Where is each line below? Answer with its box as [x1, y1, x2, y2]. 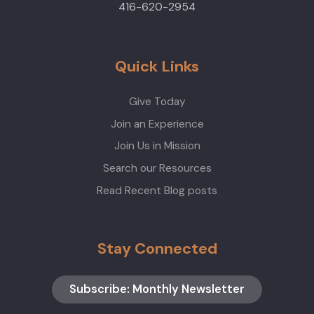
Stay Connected [97, 238, 217, 259]
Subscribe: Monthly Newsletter [69, 281, 245, 296]
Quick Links [115, 56, 199, 76]
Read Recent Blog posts [97, 183, 217, 198]
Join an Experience [110, 116, 204, 131]
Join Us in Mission [114, 139, 200, 153]
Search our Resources [102, 161, 212, 176]
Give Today [128, 94, 186, 109]
